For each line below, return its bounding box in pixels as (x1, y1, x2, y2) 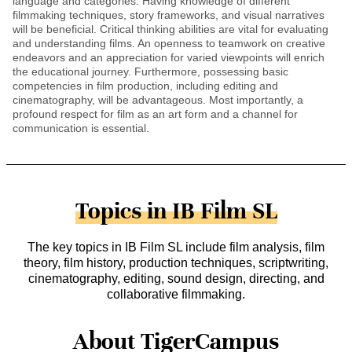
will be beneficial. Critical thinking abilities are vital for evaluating (13, 22, 328, 35)
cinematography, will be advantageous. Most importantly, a (13, 93, 303, 106)
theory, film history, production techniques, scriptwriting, (24, 255, 328, 269)
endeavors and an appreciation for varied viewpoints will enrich (13, 50, 324, 64)
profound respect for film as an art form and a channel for (13, 107, 298, 120)
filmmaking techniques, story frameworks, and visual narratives (13, 8, 324, 21)
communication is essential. (13, 121, 149, 134)
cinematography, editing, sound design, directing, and (27, 271, 324, 285)
